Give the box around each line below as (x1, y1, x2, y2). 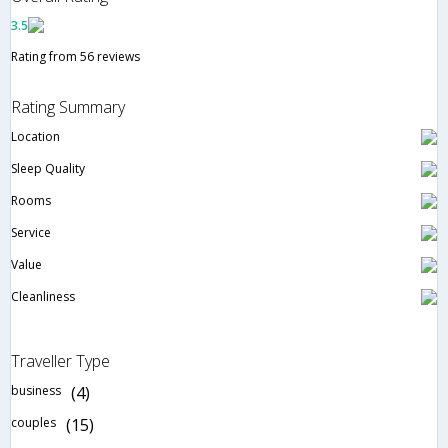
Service (11, 223, 51, 241)
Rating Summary (11, 95, 125, 118)
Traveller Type (11, 349, 110, 372)
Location (11, 127, 60, 145)
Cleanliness (11, 287, 75, 305)
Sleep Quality (11, 159, 85, 177)
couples (11, 413, 56, 431)
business (11, 381, 61, 399)
